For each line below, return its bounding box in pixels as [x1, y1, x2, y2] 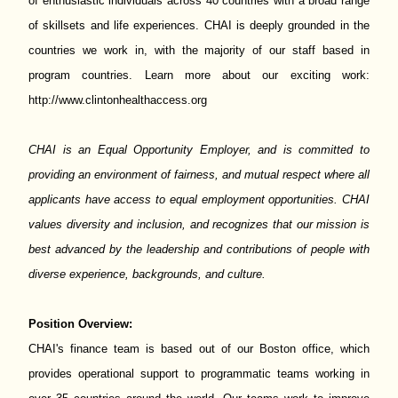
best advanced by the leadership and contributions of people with [28, 243, 370, 256]
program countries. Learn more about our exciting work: [28, 68, 370, 82]
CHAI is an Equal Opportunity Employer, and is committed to [28, 143, 370, 156]
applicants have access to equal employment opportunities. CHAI [28, 193, 370, 206]
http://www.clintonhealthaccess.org [28, 93, 207, 107]
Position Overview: [28, 317, 132, 330]
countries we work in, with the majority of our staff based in [28, 44, 370, 57]
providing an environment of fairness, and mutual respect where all [28, 168, 370, 181]
